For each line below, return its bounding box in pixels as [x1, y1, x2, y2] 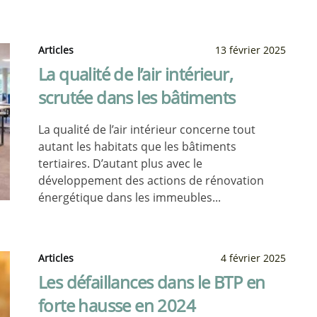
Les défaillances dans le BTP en [38, 270, 265, 294]
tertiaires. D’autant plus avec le [38, 156, 202, 171]
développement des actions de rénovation [38, 173, 264, 188]
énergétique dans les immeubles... [38, 190, 221, 205]
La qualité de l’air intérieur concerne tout [38, 122, 255, 137]
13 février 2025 [215, 43, 286, 57]
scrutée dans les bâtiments [38, 86, 236, 109]
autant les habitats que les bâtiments [38, 139, 236, 154]
